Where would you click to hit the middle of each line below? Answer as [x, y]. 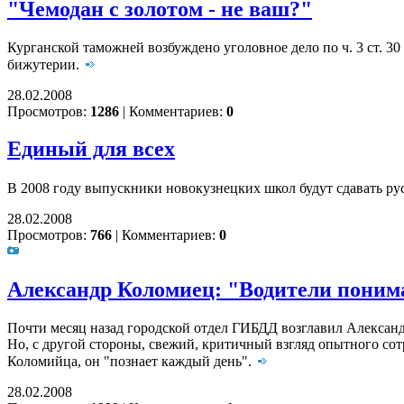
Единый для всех [91, 149]
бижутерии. [45, 64]
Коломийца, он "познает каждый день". [131, 362]
